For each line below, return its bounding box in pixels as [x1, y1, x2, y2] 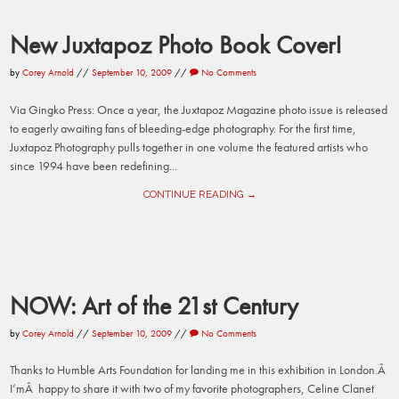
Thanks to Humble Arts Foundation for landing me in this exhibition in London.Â [10, 362, 389, 379]
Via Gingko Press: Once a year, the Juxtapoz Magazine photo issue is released [10, 101, 388, 118]
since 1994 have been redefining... [10, 157, 178, 174]
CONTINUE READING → [142, 187, 256, 200]
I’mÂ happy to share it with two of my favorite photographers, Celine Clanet [10, 380, 375, 397]
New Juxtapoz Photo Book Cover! [10, 28, 343, 61]
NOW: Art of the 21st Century [10, 289, 299, 322]
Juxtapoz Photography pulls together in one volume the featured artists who [10, 138, 369, 155]
